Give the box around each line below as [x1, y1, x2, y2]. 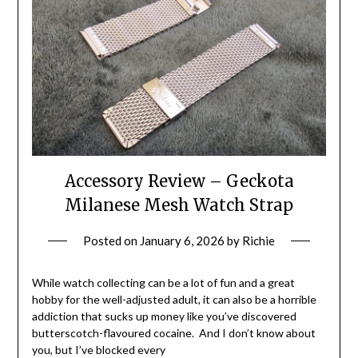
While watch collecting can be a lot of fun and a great [31, 275, 295, 289]
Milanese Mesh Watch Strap [65, 194, 293, 215]
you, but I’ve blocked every [31, 342, 165, 356]
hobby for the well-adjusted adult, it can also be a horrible [31, 292, 316, 306]
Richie [242, 233, 275, 248]
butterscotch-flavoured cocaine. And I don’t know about [31, 325, 316, 340]
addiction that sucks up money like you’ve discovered [31, 308, 296, 323]
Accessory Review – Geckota [64, 170, 294, 191]
